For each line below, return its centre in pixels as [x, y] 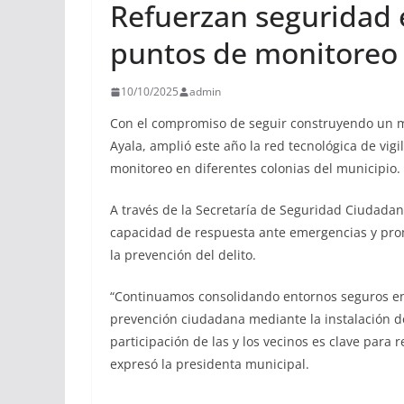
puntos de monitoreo [254, 53]
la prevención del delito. [183, 255]
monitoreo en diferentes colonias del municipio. [255, 169]
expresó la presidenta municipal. [210, 364]
